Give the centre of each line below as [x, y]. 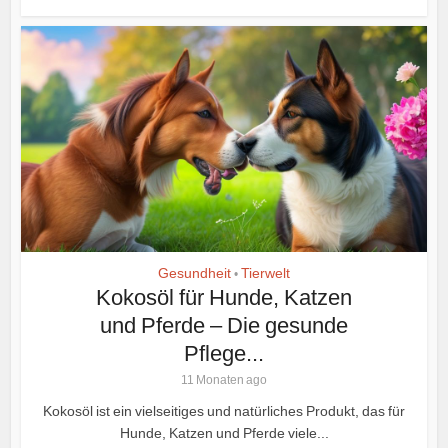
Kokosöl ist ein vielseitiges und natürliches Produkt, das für [224, 411]
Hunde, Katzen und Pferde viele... [224, 433]
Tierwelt [265, 273]
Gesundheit [194, 273]
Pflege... [224, 354]
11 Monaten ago [224, 380]
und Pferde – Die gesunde [224, 326]
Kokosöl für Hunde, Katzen [224, 298]
